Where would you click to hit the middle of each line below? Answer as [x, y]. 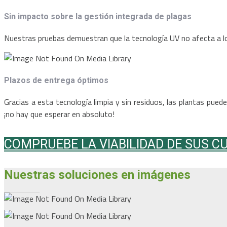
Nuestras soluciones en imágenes [97, 175]
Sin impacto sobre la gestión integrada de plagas [98, 17]
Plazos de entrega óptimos [56, 80]
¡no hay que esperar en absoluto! [59, 114]
